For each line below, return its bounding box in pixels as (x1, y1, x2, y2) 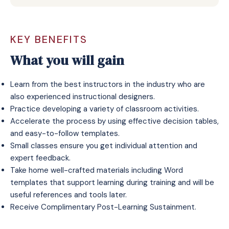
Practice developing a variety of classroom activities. (10, 104, 199, 114)
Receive (10, 202, 41, 212)
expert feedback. (10, 153, 71, 163)
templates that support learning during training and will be (10, 177, 214, 188)
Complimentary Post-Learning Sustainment (41, 202, 195, 212)
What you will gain (10, 51, 124, 70)
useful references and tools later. (10, 190, 127, 200)
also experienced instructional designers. (10, 91, 155, 102)
